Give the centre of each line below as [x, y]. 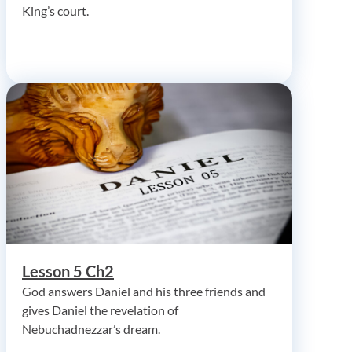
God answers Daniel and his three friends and [144, 291]
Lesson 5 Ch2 [68, 271]
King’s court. [55, 10]
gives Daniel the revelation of [100, 310]
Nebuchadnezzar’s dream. [91, 328]
